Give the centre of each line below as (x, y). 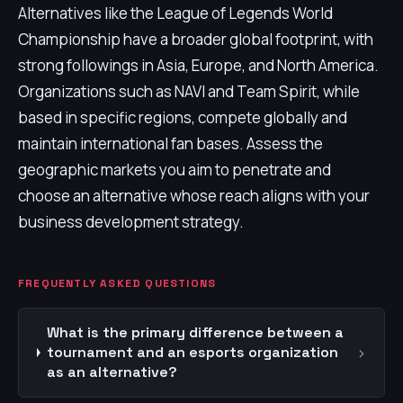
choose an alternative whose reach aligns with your (194, 196)
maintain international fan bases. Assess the (170, 143)
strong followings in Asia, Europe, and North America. (198, 65)
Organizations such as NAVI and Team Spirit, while (189, 91)
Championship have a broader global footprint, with (196, 39)
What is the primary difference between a (195, 332)
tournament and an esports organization (192, 352)
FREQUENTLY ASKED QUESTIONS (117, 283)
